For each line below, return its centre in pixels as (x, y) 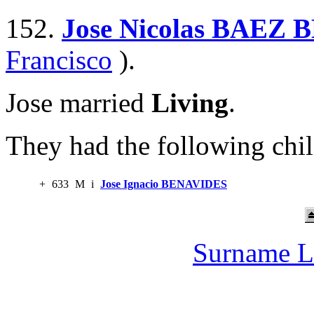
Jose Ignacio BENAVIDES (164, 184)
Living (190, 103)
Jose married (78, 103)
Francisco (59, 60)
